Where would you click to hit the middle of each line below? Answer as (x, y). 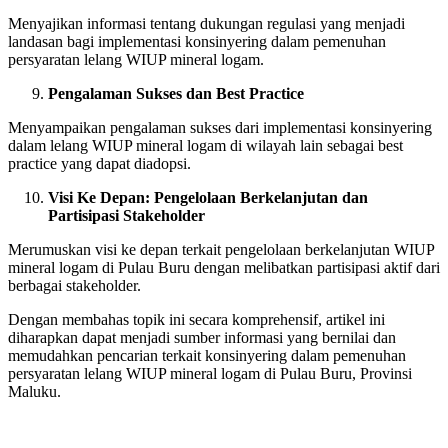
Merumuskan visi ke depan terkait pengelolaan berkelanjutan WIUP (221, 249)
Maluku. (34, 391)
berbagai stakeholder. (74, 285)
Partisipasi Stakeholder (126, 215)
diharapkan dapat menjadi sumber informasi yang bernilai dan (202, 337)
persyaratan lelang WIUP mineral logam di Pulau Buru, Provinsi (210, 373)
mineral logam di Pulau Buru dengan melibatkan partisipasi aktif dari (224, 267)
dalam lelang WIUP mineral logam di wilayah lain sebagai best (205, 145)
